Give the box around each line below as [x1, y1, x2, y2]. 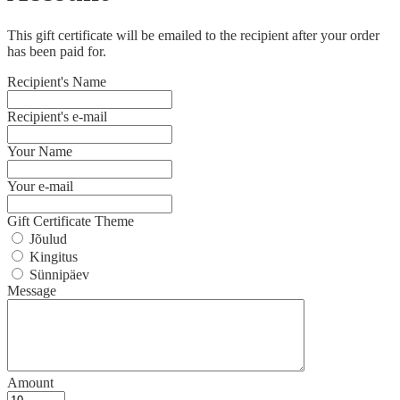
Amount [7, 374, 54, 390]
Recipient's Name [7, 73, 106, 89]
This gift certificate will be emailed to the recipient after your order [7, 27, 379, 43]
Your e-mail [7, 178, 73, 194]
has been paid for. [7, 43, 106, 59]
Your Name [7, 143, 72, 159]
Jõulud [26, 230, 67, 246]
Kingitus [26, 248, 78, 264]
